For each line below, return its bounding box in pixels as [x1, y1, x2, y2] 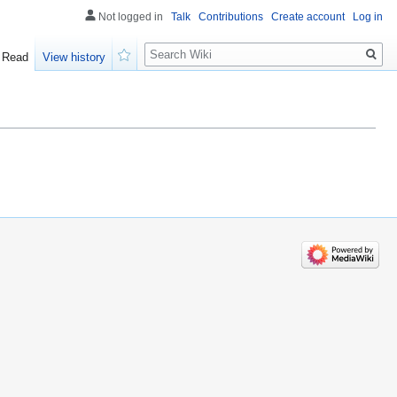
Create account [271, 11, 345, 23]
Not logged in [98, 11, 163, 23]
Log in [353, 11, 383, 23]
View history [43, 51, 106, 65]
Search [144, 35, 203, 55]
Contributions [198, 11, 263, 23]
